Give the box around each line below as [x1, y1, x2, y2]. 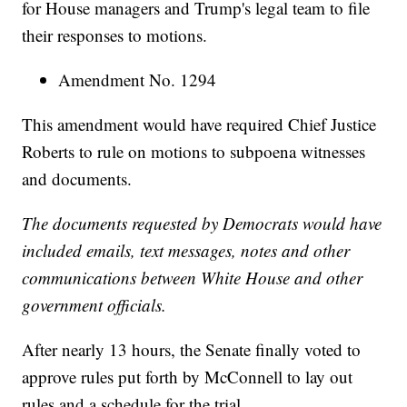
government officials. [22, 293, 167, 317]
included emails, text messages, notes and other [22, 239, 351, 263]
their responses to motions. [22, 24, 208, 47]
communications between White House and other [22, 266, 363, 290]
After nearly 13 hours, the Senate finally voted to [22, 338, 362, 362]
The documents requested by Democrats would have [22, 212, 382, 235]
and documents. [22, 167, 133, 191]
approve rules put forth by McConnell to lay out [22, 365, 353, 389]
